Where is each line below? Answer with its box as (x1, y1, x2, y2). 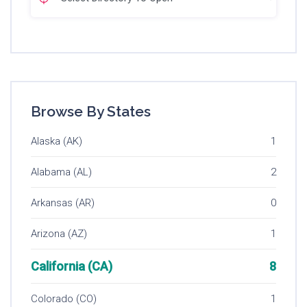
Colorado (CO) (31, 292, 97, 305)
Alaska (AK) (31, 134, 82, 147)
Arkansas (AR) (31, 196, 95, 209)
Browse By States (31, 102, 151, 120)
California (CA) (31, 258, 112, 273)
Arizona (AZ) (31, 227, 87, 240)
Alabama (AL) (31, 165, 92, 178)
